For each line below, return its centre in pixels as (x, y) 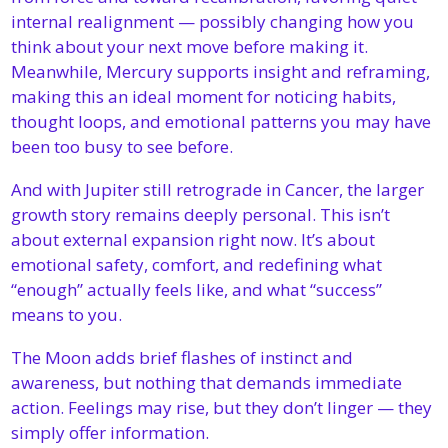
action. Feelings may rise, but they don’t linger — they (221, 407)
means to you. (66, 314)
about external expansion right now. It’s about (193, 239)
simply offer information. (110, 432)
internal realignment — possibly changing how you (212, 21)
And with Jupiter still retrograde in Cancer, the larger (217, 189)
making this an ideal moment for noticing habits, (203, 96)
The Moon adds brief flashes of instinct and (182, 357)
